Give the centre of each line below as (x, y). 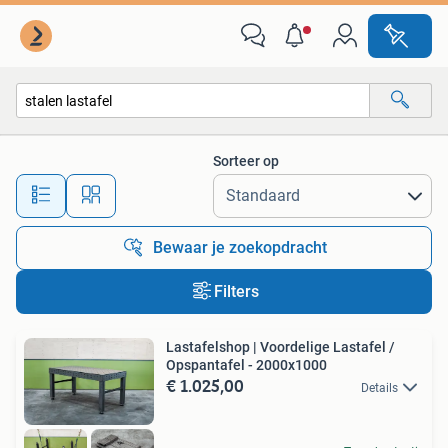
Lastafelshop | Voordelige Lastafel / (280, 347)
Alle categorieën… (90, 143)
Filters (236, 291)
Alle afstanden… (210, 186)
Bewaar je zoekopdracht (240, 247)
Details (379, 388)
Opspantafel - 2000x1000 (246, 365)
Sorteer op (246, 161)
